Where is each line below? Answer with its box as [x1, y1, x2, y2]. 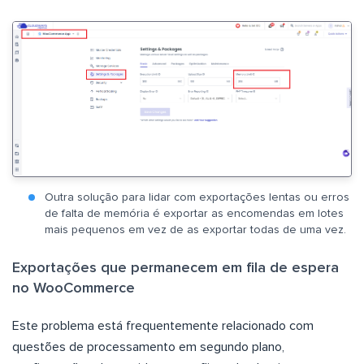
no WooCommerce [12, 280, 135, 296]
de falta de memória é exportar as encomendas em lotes [45, 207, 344, 219]
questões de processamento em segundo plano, [12, 340, 284, 353]
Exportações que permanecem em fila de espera [12, 260, 339, 275]
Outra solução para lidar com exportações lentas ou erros [45, 191, 349, 203]
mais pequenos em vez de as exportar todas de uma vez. [45, 223, 346, 236]
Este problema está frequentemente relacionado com [12, 318, 314, 332]
